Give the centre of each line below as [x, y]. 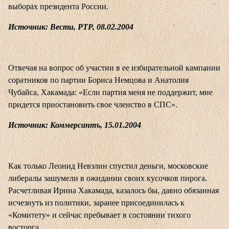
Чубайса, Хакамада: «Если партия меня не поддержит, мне [110, 93]
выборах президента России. [58, 7]
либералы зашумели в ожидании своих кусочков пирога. [108, 178]
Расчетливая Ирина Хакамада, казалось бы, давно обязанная [113, 191]
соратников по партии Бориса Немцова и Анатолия [98, 80]
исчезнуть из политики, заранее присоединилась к [96, 203]
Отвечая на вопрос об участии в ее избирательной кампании [114, 68]
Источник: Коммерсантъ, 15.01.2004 [75, 125]
